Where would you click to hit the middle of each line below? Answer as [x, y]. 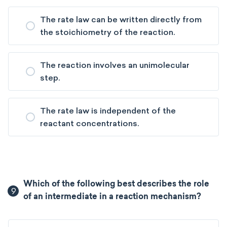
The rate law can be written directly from [121, 20]
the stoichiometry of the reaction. [107, 32]
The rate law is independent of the [108, 111]
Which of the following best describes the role [117, 184]
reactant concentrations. [89, 123]
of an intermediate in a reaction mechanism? [112, 197]
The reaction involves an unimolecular [115, 65]
